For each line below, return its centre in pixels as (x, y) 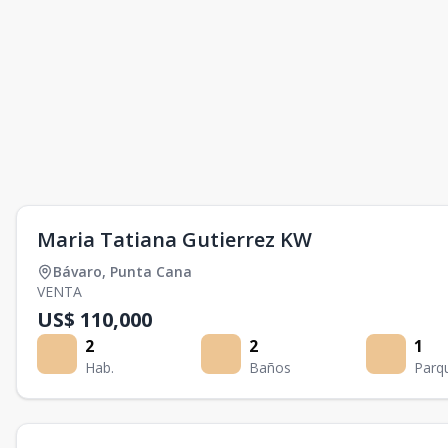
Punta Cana (151, 271)
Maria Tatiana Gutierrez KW (174, 239)
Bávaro (77, 271)
